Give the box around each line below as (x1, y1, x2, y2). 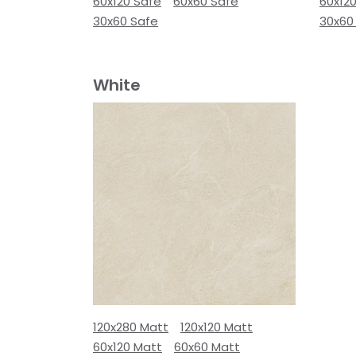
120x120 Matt (180, 319, 253, 335)
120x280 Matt (93, 319, 168, 335)
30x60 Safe (93, 13, 158, 29)
